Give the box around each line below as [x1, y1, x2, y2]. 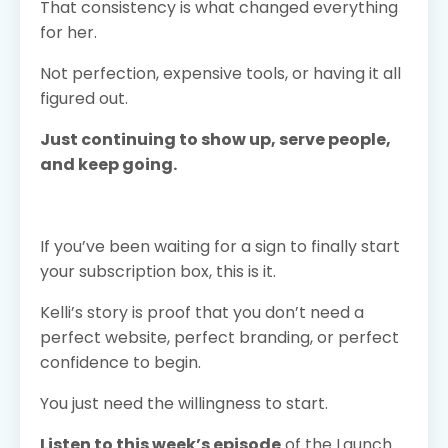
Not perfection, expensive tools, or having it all [40, 61, 401, 85]
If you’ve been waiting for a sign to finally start [40, 234, 400, 258]
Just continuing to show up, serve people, [40, 127, 391, 151]
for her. [40, 20, 97, 44]
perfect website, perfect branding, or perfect [40, 325, 399, 349]
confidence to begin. [40, 350, 201, 374]
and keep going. [40, 152, 177, 176]
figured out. [40, 86, 128, 110]
